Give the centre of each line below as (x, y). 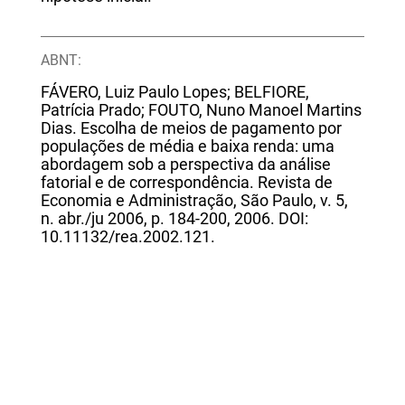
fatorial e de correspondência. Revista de (186, 182)
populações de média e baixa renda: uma (187, 146)
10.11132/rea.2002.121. (127, 236)
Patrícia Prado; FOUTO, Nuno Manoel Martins (201, 110)
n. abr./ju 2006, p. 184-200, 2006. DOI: (174, 218)
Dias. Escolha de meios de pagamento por (191, 128)
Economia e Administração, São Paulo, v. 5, (194, 200)
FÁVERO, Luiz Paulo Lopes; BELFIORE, (174, 92)
